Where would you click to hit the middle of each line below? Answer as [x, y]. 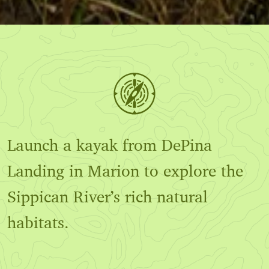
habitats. [38, 223]
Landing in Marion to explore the [125, 171]
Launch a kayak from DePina [110, 145]
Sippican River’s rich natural [107, 197]
